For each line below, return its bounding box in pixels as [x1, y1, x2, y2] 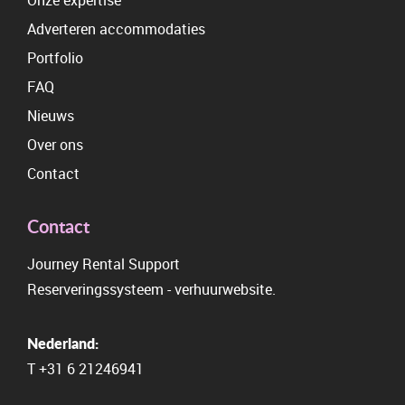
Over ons [27, 135, 83, 155]
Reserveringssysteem [27, 279, 164, 299]
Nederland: [27, 333, 99, 353]
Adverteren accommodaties [27, 19, 205, 39]
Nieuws [27, 106, 74, 126]
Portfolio [27, 48, 83, 68]
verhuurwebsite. [174, 279, 276, 299]
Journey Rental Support [27, 254, 180, 274]
